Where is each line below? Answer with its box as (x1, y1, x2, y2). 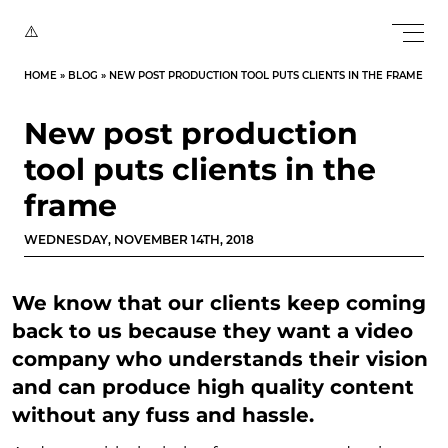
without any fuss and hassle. (12, 403, 314, 427)
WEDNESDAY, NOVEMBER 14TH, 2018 (24, 232, 254, 247)
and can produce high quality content (12, 375, 414, 399)
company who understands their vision (12, 347, 428, 371)
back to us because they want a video (12, 319, 413, 343)
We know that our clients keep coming (12, 291, 426, 315)
